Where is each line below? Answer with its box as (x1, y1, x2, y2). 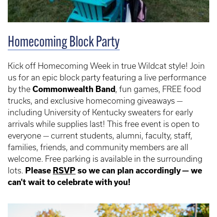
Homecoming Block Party (8, 35, 120, 50)
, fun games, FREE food (115, 84, 201, 93)
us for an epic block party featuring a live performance (8, 73, 206, 82)
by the (8, 84, 32, 93)
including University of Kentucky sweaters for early (8, 108, 193, 117)
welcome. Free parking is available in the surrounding (8, 154, 202, 163)
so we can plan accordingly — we (76, 166, 202, 175)
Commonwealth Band (32, 84, 115, 93)
